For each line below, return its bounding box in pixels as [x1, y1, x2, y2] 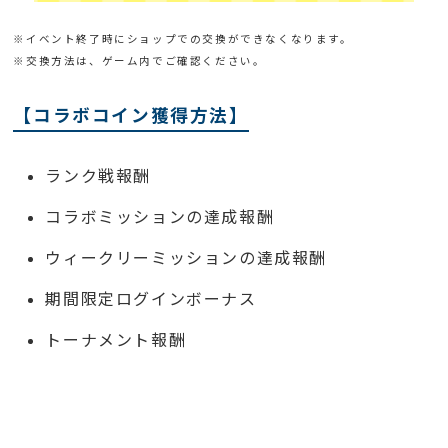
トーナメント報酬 [45, 329, 187, 351]
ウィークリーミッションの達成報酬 [45, 247, 328, 269]
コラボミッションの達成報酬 [45, 206, 275, 228]
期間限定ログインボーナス [45, 288, 257, 310]
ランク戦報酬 [45, 165, 152, 187]
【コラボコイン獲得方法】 [13, 103, 249, 128]
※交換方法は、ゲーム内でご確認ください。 [13, 54, 266, 69]
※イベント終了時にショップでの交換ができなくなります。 [13, 32, 353, 47]
